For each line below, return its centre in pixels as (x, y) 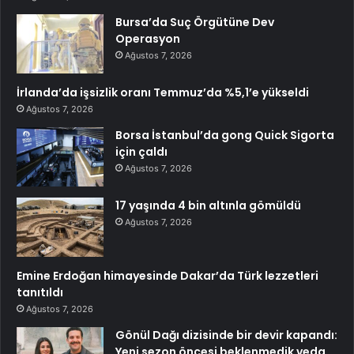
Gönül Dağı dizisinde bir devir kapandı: (226, 335)
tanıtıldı (40, 293)
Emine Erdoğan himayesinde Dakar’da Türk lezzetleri (168, 276)
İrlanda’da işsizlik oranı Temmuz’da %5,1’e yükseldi (163, 93)
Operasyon (148, 39)
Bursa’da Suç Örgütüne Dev (195, 23)
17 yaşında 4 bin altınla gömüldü (208, 206)
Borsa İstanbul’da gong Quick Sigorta (225, 136)
